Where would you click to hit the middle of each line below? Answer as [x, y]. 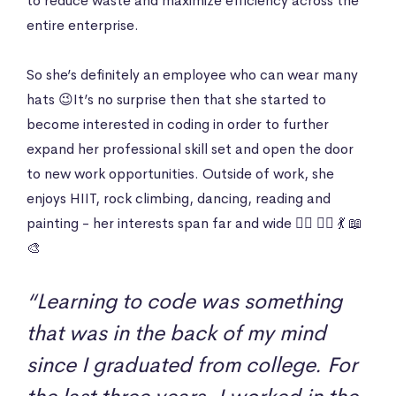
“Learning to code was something [184, 301]
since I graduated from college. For [192, 365]
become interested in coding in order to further [178, 124]
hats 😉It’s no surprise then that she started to [176, 99]
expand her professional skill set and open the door [190, 148]
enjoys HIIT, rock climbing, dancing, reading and [179, 198]
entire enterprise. [84, 25]
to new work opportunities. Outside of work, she [180, 173]
